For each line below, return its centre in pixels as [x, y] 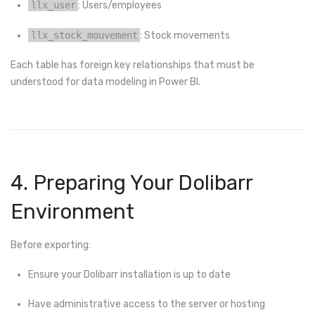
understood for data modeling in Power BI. [105, 82]
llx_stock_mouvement [84, 35]
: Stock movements [185, 35]
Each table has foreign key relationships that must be [133, 65]
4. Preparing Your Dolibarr [131, 183]
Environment [72, 212]
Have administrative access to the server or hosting [147, 304]
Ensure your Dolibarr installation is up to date [129, 274]
